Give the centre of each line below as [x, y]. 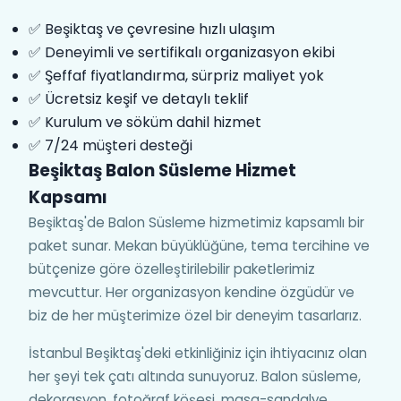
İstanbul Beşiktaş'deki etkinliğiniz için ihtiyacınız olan [198, 353]
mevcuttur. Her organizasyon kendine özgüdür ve [192, 292]
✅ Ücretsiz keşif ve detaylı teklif [139, 99]
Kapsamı [68, 197]
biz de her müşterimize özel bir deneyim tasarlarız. [195, 316]
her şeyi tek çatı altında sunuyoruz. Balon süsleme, [195, 376]
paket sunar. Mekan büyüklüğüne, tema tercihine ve [199, 246]
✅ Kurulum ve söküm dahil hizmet [145, 122]
